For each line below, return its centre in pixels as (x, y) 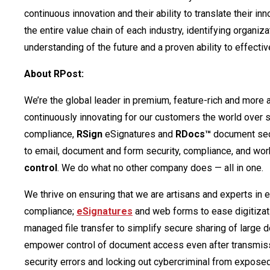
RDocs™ (193, 134)
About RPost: (54, 74)
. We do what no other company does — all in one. (160, 168)
